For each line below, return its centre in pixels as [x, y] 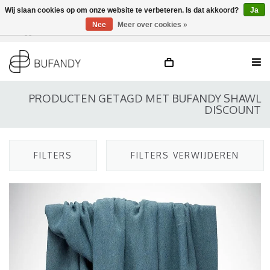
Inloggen [26, 32]
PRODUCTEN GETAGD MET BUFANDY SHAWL [145, 98]
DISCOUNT [233, 110]
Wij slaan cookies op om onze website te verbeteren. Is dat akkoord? [123, 10]
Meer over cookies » [152, 25]
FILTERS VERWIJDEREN [185, 155]
